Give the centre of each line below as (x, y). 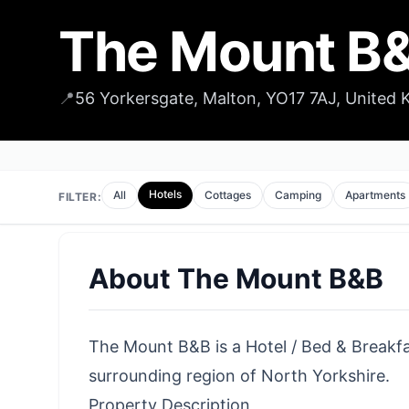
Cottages (228, 195)
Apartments (376, 195)
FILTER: (80, 197)
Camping (299, 195)
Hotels (166, 194)
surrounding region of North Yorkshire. (239, 376)
